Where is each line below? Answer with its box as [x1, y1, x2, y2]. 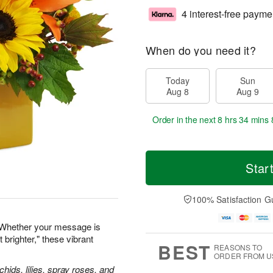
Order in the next [152, 113, 218, 126]
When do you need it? [146, 42, 256, 58]
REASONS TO [214, 242, 263, 253]
